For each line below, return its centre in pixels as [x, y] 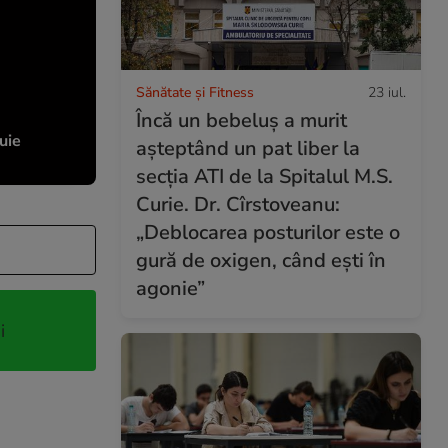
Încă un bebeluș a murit [241, 120]
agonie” [170, 288]
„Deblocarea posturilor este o [268, 232]
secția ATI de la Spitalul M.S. [264, 176]
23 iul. [387, 92]
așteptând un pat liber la [248, 148]
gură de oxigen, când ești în [261, 260]
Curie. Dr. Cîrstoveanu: [238, 204]
